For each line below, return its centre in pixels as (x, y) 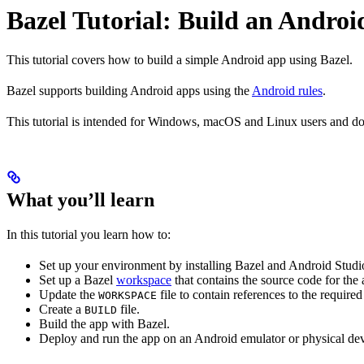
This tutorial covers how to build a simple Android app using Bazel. (180, 60)
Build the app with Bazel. (104, 324)
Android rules (287, 91)
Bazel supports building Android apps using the (129, 91)
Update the (69, 295)
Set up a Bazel (78, 280)
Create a (62, 310)
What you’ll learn (80, 200)
